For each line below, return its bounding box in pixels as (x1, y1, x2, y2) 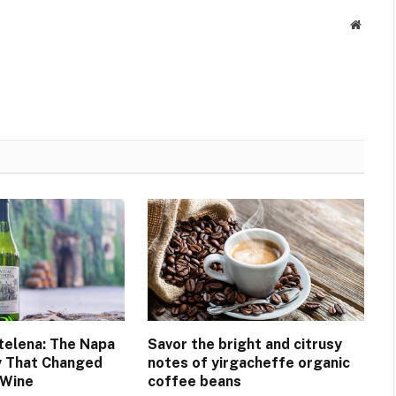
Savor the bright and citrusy (147, 336, 342, 354)
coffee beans (147, 373, 241, 391)
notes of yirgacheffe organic (147, 354, 350, 372)
